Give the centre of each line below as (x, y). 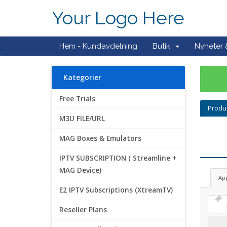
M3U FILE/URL (82, 119)
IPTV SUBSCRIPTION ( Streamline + (118, 158)
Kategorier (80, 77)
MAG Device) (80, 170)
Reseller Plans (83, 210)
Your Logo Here (118, 18)
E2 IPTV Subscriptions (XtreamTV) (116, 190)
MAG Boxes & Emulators (100, 138)
